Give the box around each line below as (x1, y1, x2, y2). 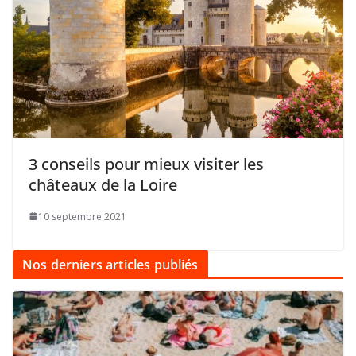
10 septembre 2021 (38, 209, 126, 223)
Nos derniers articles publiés (22, 255, 199, 273)
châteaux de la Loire (29, 173, 177, 195)
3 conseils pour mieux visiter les (29, 153, 264, 175)
